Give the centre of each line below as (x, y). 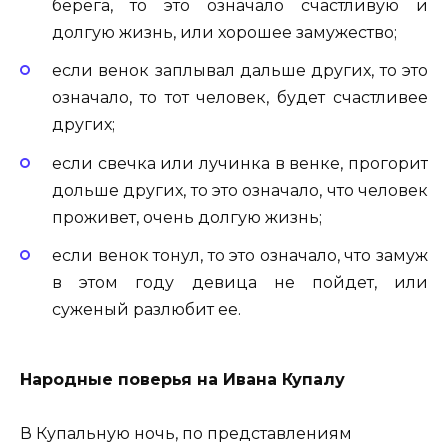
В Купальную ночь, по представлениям (186, 434)
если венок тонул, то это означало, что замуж (240, 255)
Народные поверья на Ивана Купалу (182, 379)
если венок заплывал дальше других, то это (240, 71)
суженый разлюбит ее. (146, 309)
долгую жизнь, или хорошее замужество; (224, 33)
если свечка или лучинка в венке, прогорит (240, 163)
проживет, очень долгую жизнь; (187, 217)
